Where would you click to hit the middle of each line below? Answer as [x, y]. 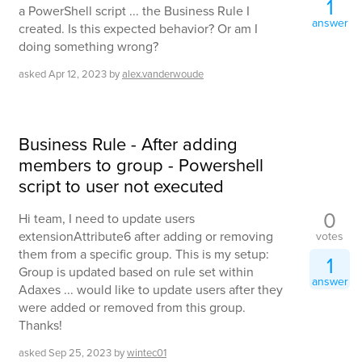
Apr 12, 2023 [78, 74]
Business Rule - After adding [128, 143]
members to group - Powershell [141, 164]
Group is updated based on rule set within [136, 271]
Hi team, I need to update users [107, 218]
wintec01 [147, 352]
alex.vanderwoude [163, 74]
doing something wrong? [88, 46]
